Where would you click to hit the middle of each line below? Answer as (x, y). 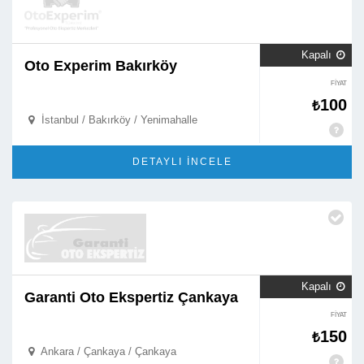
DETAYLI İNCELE (182, 162)
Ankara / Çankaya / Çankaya (107, 351)
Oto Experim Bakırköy (101, 66)
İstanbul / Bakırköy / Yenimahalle (117, 120)
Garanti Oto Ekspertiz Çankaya (131, 297)
